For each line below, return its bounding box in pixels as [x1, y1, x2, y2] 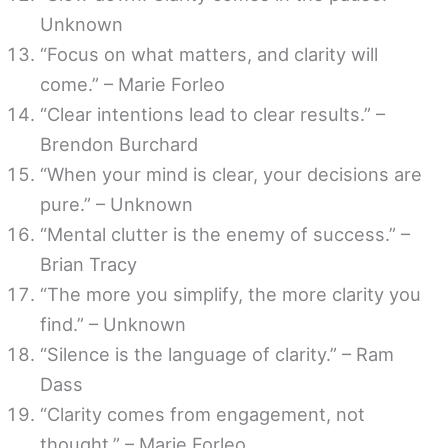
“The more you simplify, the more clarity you [40, 282, 421, 305]
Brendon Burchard [40, 132, 198, 155]
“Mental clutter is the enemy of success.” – [40, 222, 410, 245]
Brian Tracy [40, 252, 137, 275]
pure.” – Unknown [40, 192, 193, 215]
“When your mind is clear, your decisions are [40, 162, 422, 185]
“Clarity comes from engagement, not [40, 402, 365, 425]
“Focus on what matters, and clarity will [40, 42, 378, 65]
